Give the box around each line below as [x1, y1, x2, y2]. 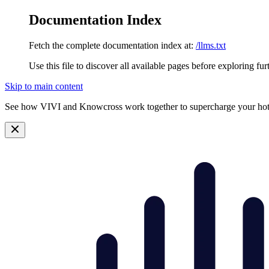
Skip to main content [5, 80, 83, 91]
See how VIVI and [5, 101, 79, 112]
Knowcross [79, 101, 122, 112]
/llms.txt [196, 40, 226, 50]
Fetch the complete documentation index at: [29, 40, 193, 50]
